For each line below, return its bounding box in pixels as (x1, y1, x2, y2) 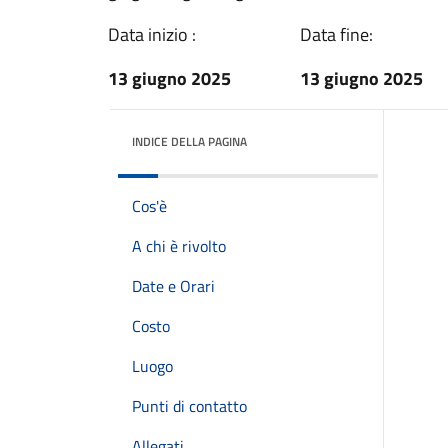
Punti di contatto (132, 394, 247, 418)
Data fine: (300, 21, 373, 48)
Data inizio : (108, 21, 196, 48)
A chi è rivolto (132, 234, 226, 258)
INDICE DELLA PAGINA (132, 132, 247, 151)
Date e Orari (132, 274, 215, 298)
